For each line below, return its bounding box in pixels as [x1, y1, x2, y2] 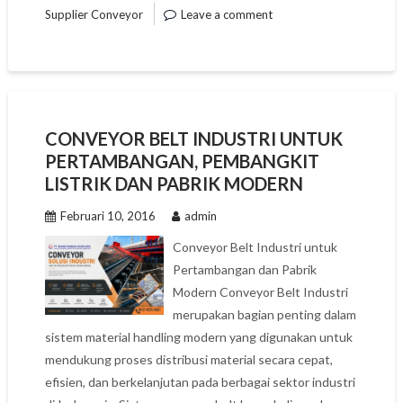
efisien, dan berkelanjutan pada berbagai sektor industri [44, 374, 355, 390]
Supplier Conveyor [44, 7, 143, 22]
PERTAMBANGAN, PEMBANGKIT [44, 150, 319, 172]
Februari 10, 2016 [59, 209, 156, 223]
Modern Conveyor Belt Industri [173, 284, 349, 300]
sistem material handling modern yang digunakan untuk [44, 329, 353, 345]
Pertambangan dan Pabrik [173, 262, 318, 277]
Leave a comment [180, 7, 273, 22]
